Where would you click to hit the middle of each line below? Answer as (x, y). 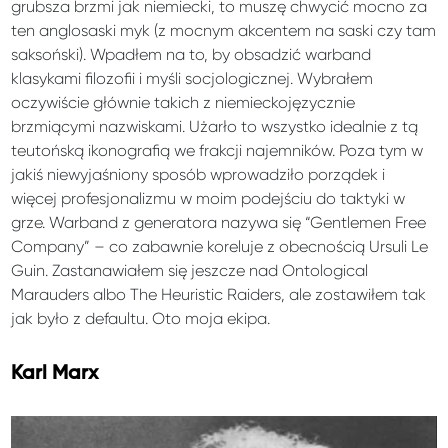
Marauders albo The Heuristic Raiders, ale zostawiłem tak (219, 294)
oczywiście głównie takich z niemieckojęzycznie (183, 102)
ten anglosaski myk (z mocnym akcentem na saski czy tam (224, 30)
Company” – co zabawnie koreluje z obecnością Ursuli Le (220, 246)
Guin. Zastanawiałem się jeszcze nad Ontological (190, 270)
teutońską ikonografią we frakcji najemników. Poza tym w (217, 150)
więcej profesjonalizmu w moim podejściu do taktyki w (208, 198)
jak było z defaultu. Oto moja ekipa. (141, 318)
